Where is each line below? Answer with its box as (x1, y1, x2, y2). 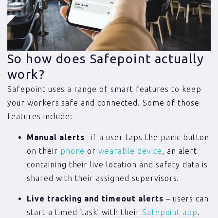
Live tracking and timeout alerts (27, 194, 163, 203)
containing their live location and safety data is (27, 160, 208, 169)
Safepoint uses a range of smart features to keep (7, 85, 202, 94)
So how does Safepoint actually (7, 52, 204, 66)
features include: (7, 112, 73, 121)
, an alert (162, 146, 198, 155)
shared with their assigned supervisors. (27, 173, 180, 182)
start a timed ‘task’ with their (27, 207, 142, 217)
